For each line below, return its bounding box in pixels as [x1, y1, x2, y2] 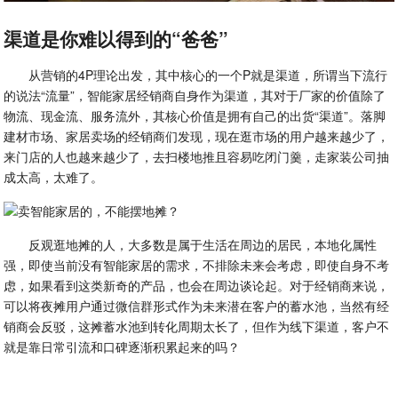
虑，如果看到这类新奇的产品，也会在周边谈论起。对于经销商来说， [4, 275, 390, 294]
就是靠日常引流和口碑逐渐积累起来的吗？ [4, 337, 241, 355]
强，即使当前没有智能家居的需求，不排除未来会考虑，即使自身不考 [4, 255, 390, 274]
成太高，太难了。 [4, 167, 104, 186]
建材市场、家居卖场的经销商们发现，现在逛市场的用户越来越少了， [4, 126, 390, 145]
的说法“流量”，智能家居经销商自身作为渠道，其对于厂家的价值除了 [4, 85, 386, 104]
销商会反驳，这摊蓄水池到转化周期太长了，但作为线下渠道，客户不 [4, 316, 390, 335]
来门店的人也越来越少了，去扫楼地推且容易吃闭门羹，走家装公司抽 [4, 147, 390, 165]
